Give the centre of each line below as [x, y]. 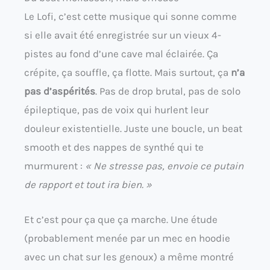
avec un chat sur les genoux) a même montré [129, 257]
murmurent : [55, 166]
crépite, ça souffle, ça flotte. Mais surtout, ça [127, 73]
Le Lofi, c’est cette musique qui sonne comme [130, 17]
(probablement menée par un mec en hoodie [127, 238]
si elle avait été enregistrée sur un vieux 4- [123, 35]
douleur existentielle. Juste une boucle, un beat [133, 129]
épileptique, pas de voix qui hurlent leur [116, 110]
